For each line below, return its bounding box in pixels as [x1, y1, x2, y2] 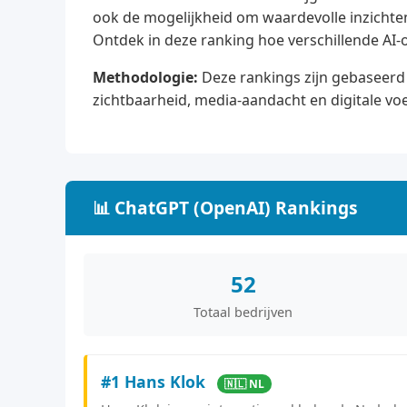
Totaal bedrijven [194, 303, 293, 321]
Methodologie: [93, 66, 198, 87]
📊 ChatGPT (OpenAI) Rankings [93, 194, 358, 220]
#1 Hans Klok [101, 370, 210, 392]
